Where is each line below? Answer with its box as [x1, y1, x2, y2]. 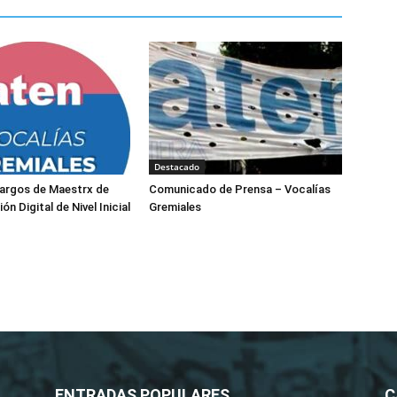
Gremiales [149, 200, 201, 214]
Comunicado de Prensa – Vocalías [149, 183, 331, 196]
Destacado [154, 160, 199, 173]
